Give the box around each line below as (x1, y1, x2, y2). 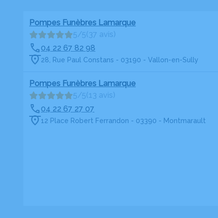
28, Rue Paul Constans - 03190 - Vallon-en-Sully (41, 55, 199, 64)
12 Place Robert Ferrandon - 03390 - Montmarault (41, 116, 206, 125)
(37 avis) (86, 30, 116, 39)
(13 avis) (86, 91, 115, 100)
